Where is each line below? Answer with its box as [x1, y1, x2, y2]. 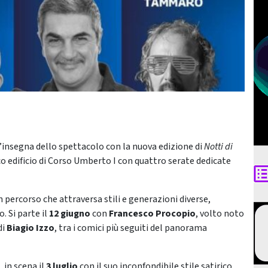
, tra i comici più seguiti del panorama [54, 221, 207, 235]
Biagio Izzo [7, 221, 54, 235]
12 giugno [49, 207, 90, 221]
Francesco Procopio [109, 207, 196, 221]
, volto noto [196, 207, 244, 221]
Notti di [204, 140, 233, 154]
